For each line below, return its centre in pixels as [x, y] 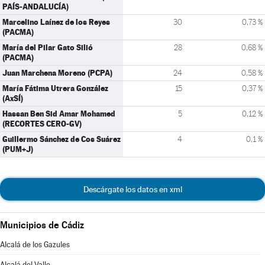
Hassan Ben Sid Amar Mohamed [59, 114]
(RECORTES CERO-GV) [42, 124]
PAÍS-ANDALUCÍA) [35, 7]
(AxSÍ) [13, 98]
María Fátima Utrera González [55, 88]
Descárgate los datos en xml [132, 189]
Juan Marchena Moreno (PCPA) [57, 73]
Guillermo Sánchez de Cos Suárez [62, 139]
